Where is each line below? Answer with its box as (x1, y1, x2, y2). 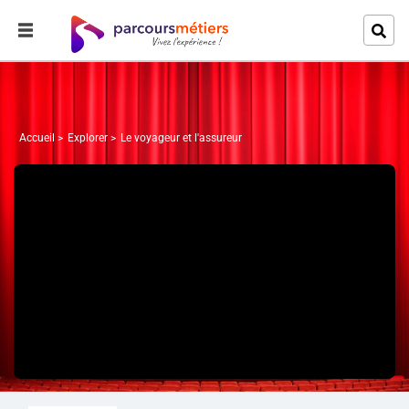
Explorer (67, 131, 108, 144)
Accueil (19, 131, 55, 144)
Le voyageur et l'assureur (120, 131, 242, 144)
